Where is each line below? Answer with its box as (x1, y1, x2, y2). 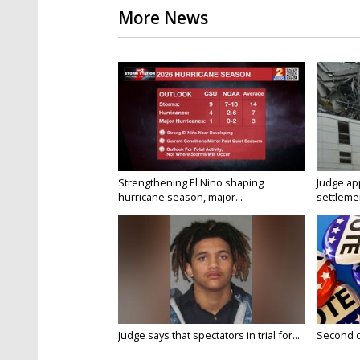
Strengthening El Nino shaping (118, 175, 264, 190)
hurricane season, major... (118, 190, 243, 205)
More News (118, 6, 208, 30)
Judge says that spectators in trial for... (118, 328, 300, 343)
